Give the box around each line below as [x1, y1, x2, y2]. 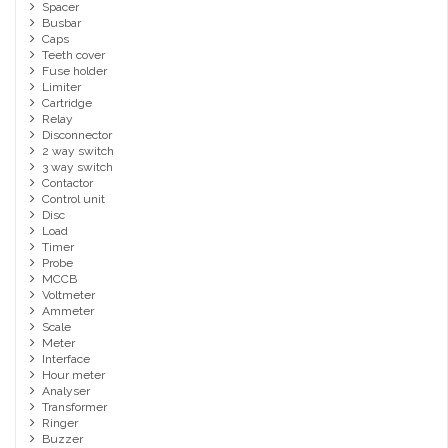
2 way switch [41, 144, 114, 159]
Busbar [41, 16, 81, 31]
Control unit [41, 192, 105, 207]
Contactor [41, 176, 93, 191]
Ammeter [41, 304, 94, 319]
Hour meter [41, 368, 105, 383]
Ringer [41, 416, 78, 431]
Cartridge [41, 96, 92, 111]
